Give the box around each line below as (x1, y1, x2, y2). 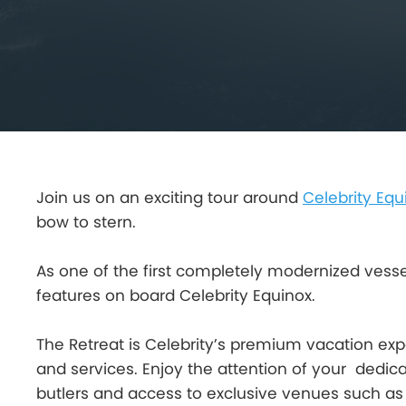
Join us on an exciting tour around (36, 187, 303, 208)
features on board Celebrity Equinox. (36, 285, 315, 306)
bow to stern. (36, 211, 136, 233)
